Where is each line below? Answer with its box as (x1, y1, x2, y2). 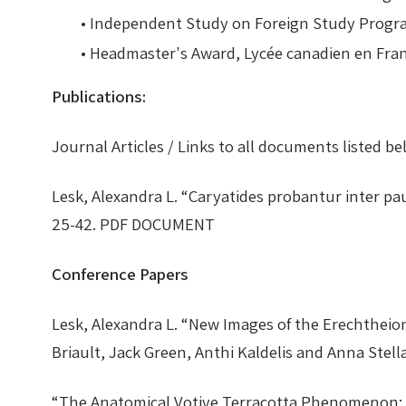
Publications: (52, 84, 146, 107)
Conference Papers (52, 262, 198, 285)
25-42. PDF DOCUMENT (52, 212, 225, 235)
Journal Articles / (52, 134, 178, 157)
